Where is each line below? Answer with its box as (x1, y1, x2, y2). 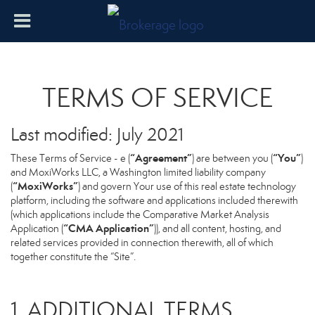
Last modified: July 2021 (11, 124, 184, 146)
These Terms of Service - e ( (11, 152, 130, 165)
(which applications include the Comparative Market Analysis (11, 208, 269, 221)
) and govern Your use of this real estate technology (78, 180, 296, 193)
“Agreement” (130, 151, 192, 165)
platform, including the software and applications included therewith (11, 194, 298, 207)
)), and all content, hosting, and (154, 222, 281, 235)
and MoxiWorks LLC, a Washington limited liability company (11, 166, 266, 179)
